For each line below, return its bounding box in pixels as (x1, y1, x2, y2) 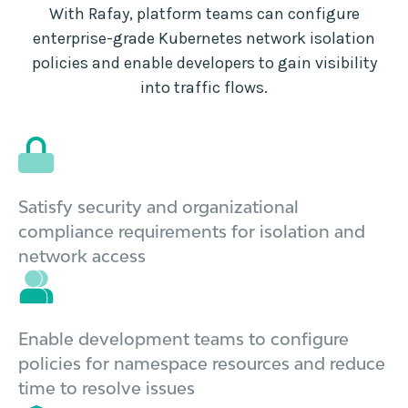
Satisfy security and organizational (18, 196, 299, 217)
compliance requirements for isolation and (18, 220, 365, 241)
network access (18, 245, 146, 266)
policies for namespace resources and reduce (18, 352, 385, 373)
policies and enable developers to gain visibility (31, 52, 377, 73)
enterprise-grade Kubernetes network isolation (33, 27, 375, 48)
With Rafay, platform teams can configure (48, 3, 360, 24)
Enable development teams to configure (18, 328, 349, 349)
